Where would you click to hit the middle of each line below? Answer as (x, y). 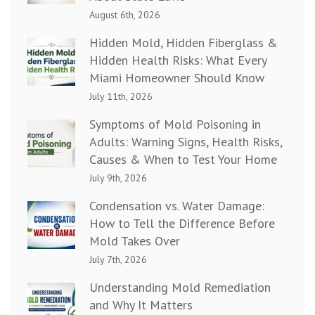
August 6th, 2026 (125, 15)
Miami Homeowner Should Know (177, 78)
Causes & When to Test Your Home (183, 160)
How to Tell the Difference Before (182, 224)
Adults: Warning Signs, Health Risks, (186, 142)
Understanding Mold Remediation (180, 288)
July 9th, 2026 (118, 178)
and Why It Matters (141, 305)
